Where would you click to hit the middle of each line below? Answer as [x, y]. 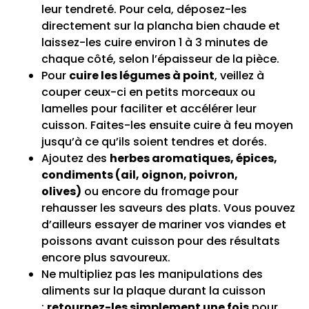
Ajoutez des [76, 159]
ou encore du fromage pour [160, 192]
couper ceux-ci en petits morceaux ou [148, 92]
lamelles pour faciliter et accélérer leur [149, 109]
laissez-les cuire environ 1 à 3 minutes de [154, 43]
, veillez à [239, 76]
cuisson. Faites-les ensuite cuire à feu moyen [167, 126]
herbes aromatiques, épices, [193, 159]
